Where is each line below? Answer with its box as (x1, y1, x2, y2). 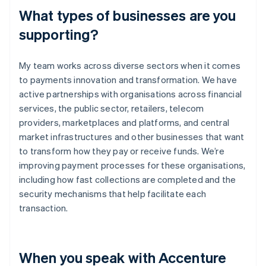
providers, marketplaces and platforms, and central (19, 116, 230, 128)
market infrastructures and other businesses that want (19, 130, 245, 142)
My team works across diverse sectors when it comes (19, 59, 241, 71)
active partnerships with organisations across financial (19, 87, 242, 100)
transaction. (19, 201, 68, 214)
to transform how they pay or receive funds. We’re (19, 144, 224, 157)
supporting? (19, 24, 99, 43)
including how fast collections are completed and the (19, 173, 236, 185)
